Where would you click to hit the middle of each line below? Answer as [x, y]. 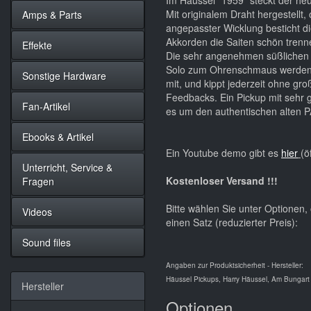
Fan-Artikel [46, 106]
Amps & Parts [52, 15]
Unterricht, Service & [67, 167]
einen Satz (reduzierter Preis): [232, 222]
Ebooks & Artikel [58, 137]
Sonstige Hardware [64, 76]
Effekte [37, 45]
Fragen [38, 181]
